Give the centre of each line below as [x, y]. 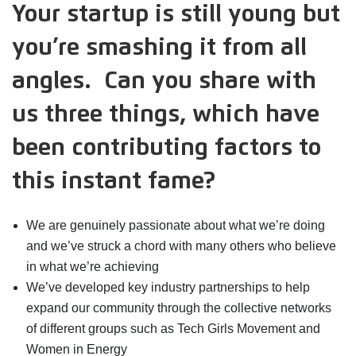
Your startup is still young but [176, 14]
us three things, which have [166, 114]
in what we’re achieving [93, 267]
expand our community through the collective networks [179, 308]
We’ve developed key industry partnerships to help [168, 288]
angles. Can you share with [164, 81]
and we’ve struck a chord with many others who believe [181, 246]
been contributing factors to [166, 147]
